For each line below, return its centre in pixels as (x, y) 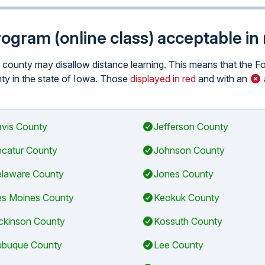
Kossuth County (188, 221)
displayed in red (163, 79)
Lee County (179, 245)
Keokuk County (187, 198)
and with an (223, 79)
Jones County (184, 174)
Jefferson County (191, 127)
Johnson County (189, 150)
